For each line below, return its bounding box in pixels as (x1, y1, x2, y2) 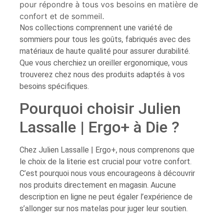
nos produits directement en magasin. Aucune (20, 180, 176, 190)
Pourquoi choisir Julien (20, 99, 181, 118)
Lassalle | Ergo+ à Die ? (20, 118, 179, 137)
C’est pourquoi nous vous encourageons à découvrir (20, 169, 195, 178)
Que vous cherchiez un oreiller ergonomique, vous (20, 58, 188, 67)
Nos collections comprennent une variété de (20, 23, 173, 32)
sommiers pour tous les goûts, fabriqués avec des (20, 35, 191, 44)
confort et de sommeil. (20, 11, 104, 21)
